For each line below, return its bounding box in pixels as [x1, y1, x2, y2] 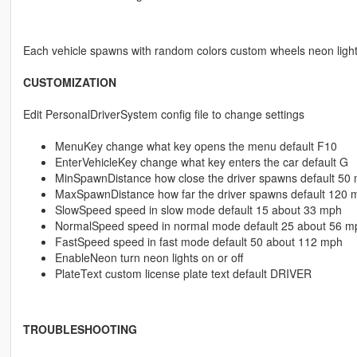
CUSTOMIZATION [22, 74, 116, 91]
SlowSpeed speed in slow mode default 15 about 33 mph [54, 202, 342, 218]
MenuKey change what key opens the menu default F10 [54, 138, 337, 155]
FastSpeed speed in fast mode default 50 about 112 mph [54, 233, 343, 250]
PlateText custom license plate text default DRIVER [54, 265, 312, 282]
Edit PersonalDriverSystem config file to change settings [22, 106, 304, 123]
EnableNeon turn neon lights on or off [54, 249, 243, 266]
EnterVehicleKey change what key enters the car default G [54, 154, 348, 171]
